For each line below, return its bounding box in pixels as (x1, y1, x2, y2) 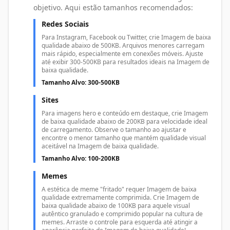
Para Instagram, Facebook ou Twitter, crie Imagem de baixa (42, 33, 211, 42)
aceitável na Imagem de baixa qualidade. (42, 142, 159, 151)
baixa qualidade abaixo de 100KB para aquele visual (42, 201, 190, 210)
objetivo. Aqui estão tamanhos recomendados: (33, 3, 193, 13)
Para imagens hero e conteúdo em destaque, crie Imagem (42, 109, 208, 118)
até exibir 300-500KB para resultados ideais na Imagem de (42, 57, 209, 67)
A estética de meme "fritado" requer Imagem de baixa (42, 185, 197, 194)
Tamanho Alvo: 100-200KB (42, 154, 120, 163)
